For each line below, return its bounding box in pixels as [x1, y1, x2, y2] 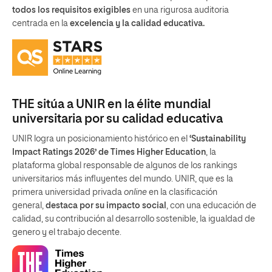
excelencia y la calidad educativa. [70, 19, 205, 29]
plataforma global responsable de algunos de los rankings [12, 161, 237, 170]
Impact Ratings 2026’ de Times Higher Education [12, 148, 206, 157]
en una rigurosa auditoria [131, 6, 229, 15]
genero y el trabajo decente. [12, 228, 121, 237]
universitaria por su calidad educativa [12, 112, 223, 125]
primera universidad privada [12, 188, 124, 197]
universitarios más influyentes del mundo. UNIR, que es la [12, 174, 233, 183]
